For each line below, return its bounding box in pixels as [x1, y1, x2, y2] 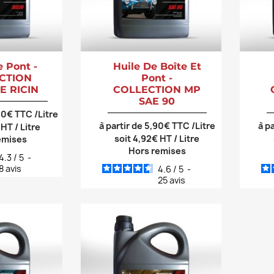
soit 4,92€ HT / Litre [114, 132, 200, 144]
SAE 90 [139, 95, 176, 107]
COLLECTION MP [113, 83, 201, 95]
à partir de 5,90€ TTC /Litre [98, 119, 215, 131]
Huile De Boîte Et [113, 60, 201, 72]
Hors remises [128, 144, 186, 157]
